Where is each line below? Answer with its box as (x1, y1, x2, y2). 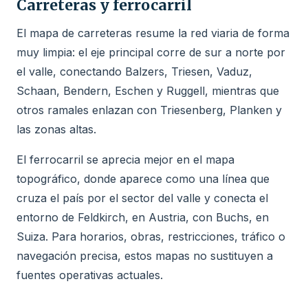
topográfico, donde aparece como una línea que (16, 171, 269, 186)
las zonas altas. (16, 122, 96, 136)
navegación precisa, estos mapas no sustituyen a (16, 248, 273, 263)
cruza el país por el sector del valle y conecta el (16, 190, 268, 205)
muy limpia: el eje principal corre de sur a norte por (16, 45, 285, 59)
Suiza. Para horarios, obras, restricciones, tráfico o (16, 229, 285, 243)
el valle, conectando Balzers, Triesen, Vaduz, (16, 64, 252, 78)
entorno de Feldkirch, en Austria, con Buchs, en (16, 210, 269, 224)
